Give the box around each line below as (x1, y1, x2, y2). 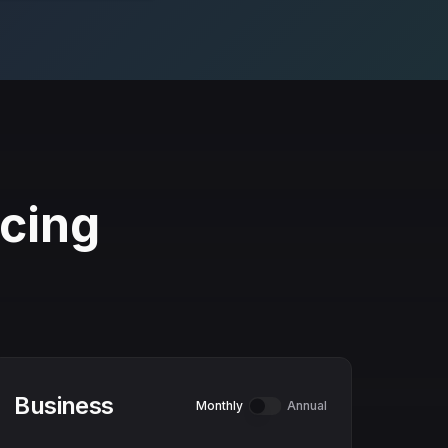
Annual (286, 398, 327, 413)
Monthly (195, 398, 243, 413)
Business (14, 391, 114, 420)
